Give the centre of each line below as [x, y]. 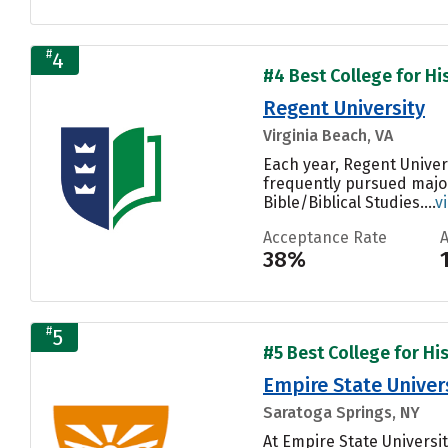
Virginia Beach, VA [328, 135]
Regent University [344, 107]
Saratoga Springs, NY [341, 412]
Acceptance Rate [325, 237]
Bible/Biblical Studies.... [349, 202]
